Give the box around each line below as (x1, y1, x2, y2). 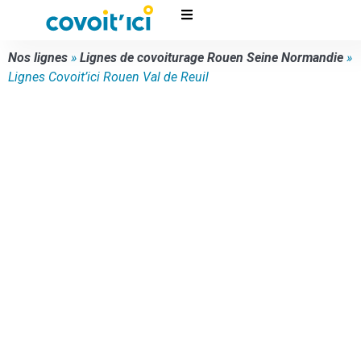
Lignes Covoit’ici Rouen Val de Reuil (8, 69, 209, 85)
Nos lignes (8, 50, 68, 65)
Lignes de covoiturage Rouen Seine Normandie (80, 50, 343, 65)
